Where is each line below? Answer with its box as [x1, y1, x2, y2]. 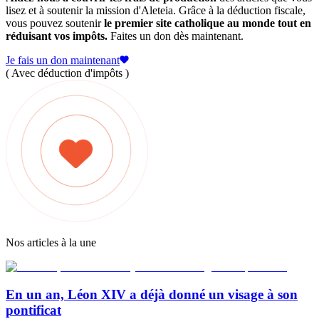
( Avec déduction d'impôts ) [6, 66, 129, 79]
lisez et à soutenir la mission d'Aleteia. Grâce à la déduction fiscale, [6, 4, 305, 16]
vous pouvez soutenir [6, 16, 104, 29]
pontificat [6, 302, 61, 318]
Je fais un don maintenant [6, 53, 120, 66]
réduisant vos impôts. [6, 29, 108, 42]
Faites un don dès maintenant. [108, 29, 244, 42]
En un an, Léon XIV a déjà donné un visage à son [6, 286, 298, 302]
